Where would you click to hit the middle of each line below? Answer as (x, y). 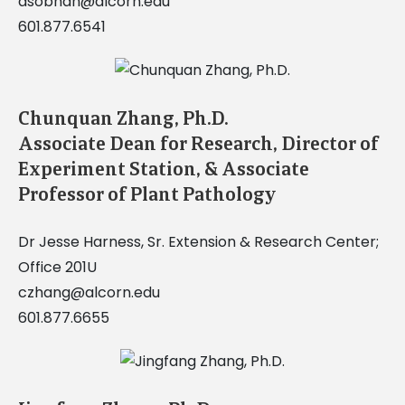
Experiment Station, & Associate (163, 169)
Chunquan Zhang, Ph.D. (122, 118)
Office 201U (57, 267)
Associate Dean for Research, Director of (198, 143)
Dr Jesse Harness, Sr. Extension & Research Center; (198, 241)
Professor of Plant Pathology (147, 194)
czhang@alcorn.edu (89, 292)
